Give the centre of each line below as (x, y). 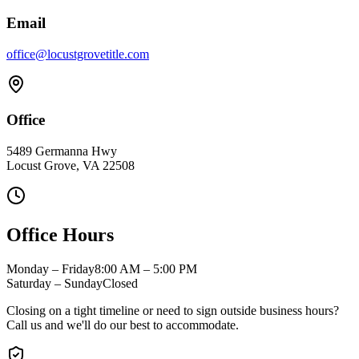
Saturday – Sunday (54, 283)
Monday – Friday (50, 268)
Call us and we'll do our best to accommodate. (123, 325)
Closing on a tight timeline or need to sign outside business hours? (173, 310)
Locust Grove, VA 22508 (71, 166)
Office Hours (60, 235)
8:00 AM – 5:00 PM (146, 268)
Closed (120, 283)
